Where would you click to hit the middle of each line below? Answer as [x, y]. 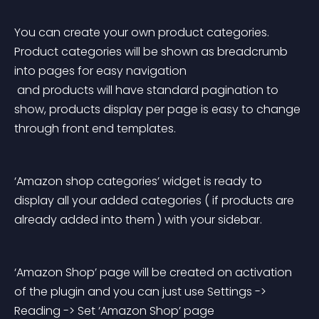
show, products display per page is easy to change [159, 109]
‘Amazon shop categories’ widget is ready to [140, 181]
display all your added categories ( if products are [156, 200]
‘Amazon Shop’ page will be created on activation [155, 272]
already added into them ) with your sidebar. [138, 220]
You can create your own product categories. [143, 32]
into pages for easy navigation [100, 71]
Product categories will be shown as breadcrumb [152, 52]
